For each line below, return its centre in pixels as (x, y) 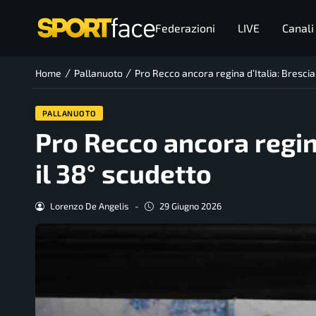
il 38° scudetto (123, 173)
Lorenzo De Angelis (89, 206)
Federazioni (185, 28)
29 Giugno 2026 (190, 206)
